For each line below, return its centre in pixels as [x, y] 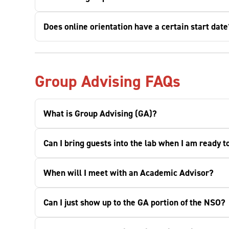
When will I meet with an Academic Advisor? [129, 173]
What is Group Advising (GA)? [100, 113]
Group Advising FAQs [108, 81]
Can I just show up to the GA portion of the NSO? [134, 202]
